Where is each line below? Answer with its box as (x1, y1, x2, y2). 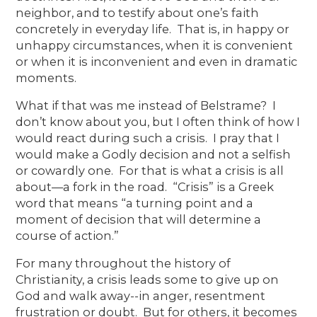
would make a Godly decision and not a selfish (16, 146, 292, 161)
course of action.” (16, 228, 120, 243)
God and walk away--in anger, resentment (16, 288, 266, 303)
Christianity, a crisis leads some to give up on (16, 272, 279, 287)
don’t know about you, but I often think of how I (16, 114, 301, 129)
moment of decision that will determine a (16, 212, 262, 226)
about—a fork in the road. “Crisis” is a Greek (16, 179, 275, 194)
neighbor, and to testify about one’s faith (16, 5, 260, 20)
